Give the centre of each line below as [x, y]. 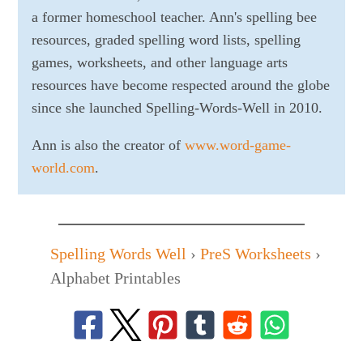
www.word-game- [237, 145]
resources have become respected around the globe [180, 85]
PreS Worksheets [256, 254]
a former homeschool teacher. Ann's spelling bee [174, 17]
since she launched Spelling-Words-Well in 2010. [177, 108]
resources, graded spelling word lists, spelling [166, 40]
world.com [63, 168]
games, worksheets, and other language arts [159, 63]
